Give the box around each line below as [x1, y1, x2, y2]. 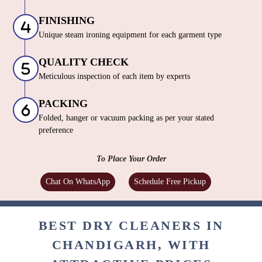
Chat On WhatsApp [46, 177, 110, 187]
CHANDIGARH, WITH [51, 237, 211, 253]
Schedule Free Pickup [134, 177, 206, 187]
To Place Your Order [96, 154, 166, 164]
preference [39, 126, 73, 135]
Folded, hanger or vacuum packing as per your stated [39, 113, 214, 123]
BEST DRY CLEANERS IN [38, 218, 224, 233]
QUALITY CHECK [39, 56, 129, 68]
